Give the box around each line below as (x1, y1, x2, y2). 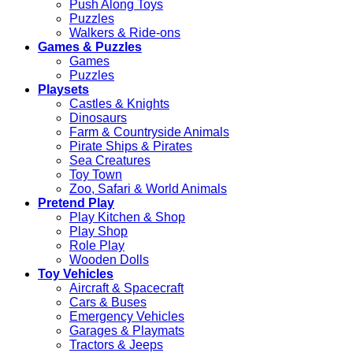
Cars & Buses (69, 295, 147, 310)
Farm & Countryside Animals (69, 125, 229, 139)
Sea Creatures (69, 154, 150, 168)
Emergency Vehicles (69, 310, 184, 324)
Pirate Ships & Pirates (69, 139, 192, 154)
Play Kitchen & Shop (69, 210, 185, 225)
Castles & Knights (69, 97, 169, 111)
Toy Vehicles (38, 267, 113, 281)
